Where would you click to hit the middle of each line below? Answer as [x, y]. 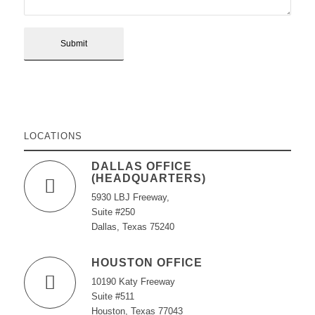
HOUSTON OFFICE [147, 263]
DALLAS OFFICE [141, 166]
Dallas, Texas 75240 [133, 227]
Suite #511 [112, 297]
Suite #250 [113, 212]
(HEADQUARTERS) [148, 178]
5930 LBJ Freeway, [130, 198]
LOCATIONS [53, 136]
